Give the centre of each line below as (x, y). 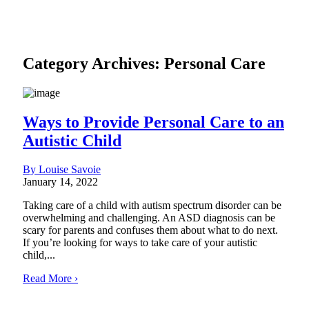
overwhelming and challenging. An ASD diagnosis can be (149, 218)
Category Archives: (93, 63)
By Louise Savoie (62, 170)
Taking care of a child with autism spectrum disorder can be (152, 206)
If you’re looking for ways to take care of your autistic (140, 243)
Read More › (50, 279)
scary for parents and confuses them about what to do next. (150, 230)
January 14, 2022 (60, 182)
